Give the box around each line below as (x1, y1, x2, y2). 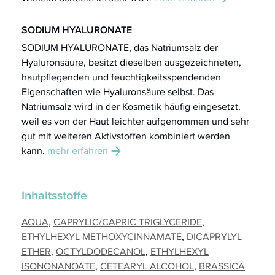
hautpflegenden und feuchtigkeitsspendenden (21, 69, 221, 84)
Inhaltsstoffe (21, 185, 87, 204)
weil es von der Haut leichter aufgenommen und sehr (21, 114, 249, 128)
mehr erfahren (47, 143, 108, 158)
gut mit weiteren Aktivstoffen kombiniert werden (21, 128, 230, 143)
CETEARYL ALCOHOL (100, 258, 194, 273)
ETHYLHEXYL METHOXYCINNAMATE (21, 229, 182, 244)
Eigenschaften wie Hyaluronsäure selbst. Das (21, 84, 214, 99)
